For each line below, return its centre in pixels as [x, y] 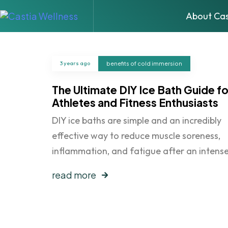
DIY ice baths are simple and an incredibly [137, 120]
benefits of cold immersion [144, 63]
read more [74, 175]
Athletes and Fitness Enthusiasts [135, 102]
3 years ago [75, 63]
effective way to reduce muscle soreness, [136, 135]
